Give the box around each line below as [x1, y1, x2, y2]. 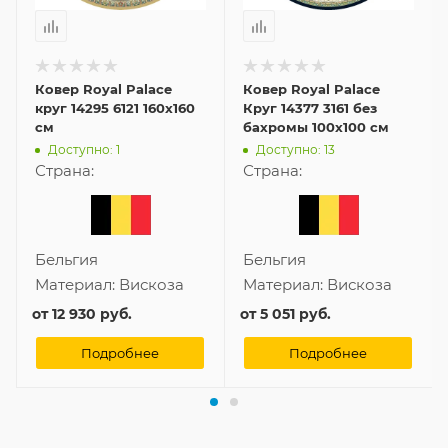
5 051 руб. [260, 305, 331, 324]
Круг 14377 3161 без [243, 100, 377, 117]
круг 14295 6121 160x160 [35, 100, 195, 117]
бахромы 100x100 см [243, 119, 389, 136]
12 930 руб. [52, 305, 132, 324]
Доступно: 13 [256, 141, 335, 157]
